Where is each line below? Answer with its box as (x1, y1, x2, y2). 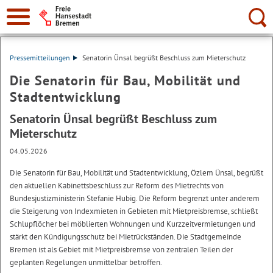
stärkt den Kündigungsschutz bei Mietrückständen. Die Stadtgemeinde (10, 232, 241, 242)
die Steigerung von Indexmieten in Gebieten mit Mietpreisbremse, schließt (10, 206, 258, 216)
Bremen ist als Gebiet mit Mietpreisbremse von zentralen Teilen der (10, 244, 233, 255)
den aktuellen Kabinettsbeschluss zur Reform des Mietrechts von (10, 180, 224, 191)
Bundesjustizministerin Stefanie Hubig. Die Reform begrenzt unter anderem (10, 193, 260, 204)
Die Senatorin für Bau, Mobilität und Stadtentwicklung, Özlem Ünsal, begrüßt (10, 168, 263, 178)
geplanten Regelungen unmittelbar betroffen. (10, 257, 162, 268)
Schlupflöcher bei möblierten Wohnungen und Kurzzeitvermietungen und (10, 219, 255, 229)
